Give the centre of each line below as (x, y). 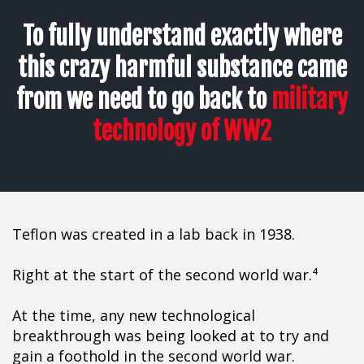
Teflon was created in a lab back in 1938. (154, 234)
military (310, 99)
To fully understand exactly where (182, 36)
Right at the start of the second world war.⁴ (165, 274)
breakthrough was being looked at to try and (171, 335)
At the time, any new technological (134, 315)
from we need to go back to (144, 99)
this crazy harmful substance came (182, 67)
